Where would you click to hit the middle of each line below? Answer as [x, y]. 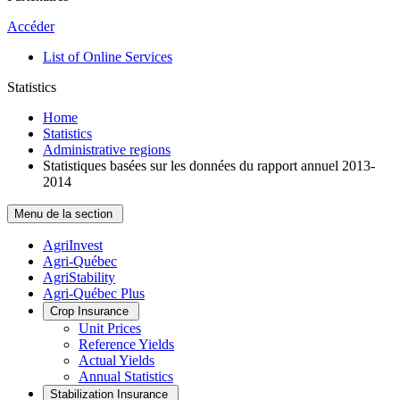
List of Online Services [108, 57]
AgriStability [79, 277]
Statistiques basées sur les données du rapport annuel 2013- [209, 166]
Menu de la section [65, 214]
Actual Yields [117, 360]
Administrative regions [107, 150]
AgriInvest [73, 245]
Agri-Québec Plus [94, 293]
